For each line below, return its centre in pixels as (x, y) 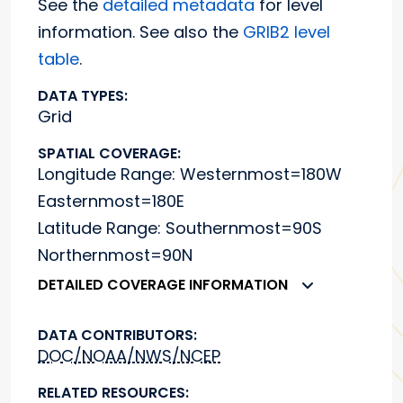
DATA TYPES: (83, 96)
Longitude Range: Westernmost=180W (190, 175)
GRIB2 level (287, 32)
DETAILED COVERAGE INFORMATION (163, 284)
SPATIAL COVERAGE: (109, 154)
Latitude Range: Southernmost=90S (180, 228)
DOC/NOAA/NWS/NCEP (129, 356)
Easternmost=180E (111, 201)
